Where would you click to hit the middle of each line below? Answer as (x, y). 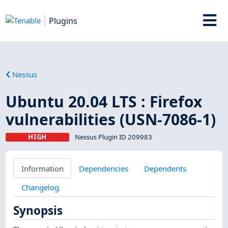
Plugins (63, 21)
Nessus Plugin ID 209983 (113, 137)
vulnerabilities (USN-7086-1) (111, 119)
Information (42, 168)
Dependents (165, 168)
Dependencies (104, 168)
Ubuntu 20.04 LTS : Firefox (104, 101)
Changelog (40, 187)
